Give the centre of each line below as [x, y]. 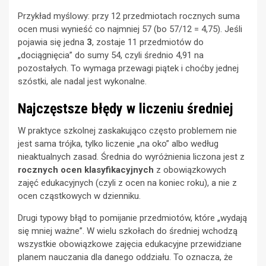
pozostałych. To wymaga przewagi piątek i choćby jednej [128, 69]
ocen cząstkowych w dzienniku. [79, 196]
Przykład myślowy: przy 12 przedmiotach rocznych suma [129, 16]
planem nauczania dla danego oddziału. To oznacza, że [125, 257]
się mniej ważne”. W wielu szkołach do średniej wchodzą [128, 231]
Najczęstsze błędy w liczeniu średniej [126, 109]
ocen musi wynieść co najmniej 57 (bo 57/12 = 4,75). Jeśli [130, 29]
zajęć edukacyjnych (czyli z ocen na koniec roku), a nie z [127, 183]
